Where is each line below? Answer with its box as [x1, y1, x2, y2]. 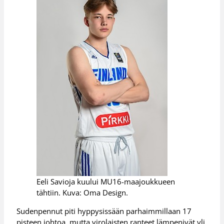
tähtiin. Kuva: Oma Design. [36, 187, 128, 198]
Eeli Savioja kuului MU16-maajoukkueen [36, 176, 175, 187]
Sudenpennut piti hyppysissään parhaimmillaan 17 [16, 205, 192, 216]
